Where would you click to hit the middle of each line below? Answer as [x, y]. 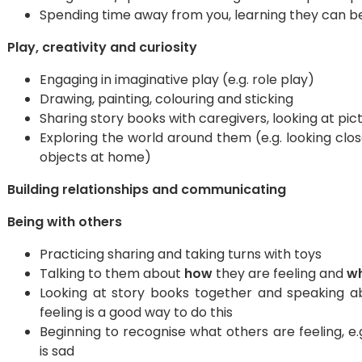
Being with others [65, 222]
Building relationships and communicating [147, 189]
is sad [57, 351]
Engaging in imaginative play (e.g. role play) [177, 80]
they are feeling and [280, 274]
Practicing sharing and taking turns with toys [181, 254]
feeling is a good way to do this [136, 312]
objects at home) [95, 157]
